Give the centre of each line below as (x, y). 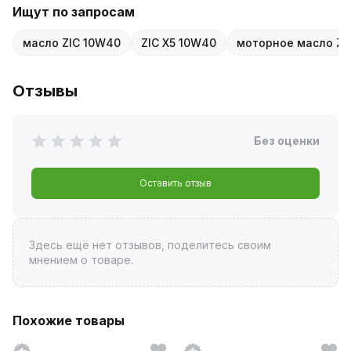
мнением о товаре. (81, 259)
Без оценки (287, 140)
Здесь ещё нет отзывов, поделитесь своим (150, 244)
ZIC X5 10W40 (179, 42)
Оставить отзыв (175, 183)
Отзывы (45, 90)
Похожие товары (69, 320)
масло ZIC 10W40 (72, 42)
